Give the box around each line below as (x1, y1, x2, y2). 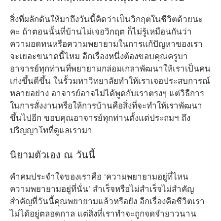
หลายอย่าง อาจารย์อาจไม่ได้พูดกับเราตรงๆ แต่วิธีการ (10, 88, 204, 98)
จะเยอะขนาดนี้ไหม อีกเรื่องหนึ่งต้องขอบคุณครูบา (10, 51, 188, 61)
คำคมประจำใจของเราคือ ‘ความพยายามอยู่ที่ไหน (10, 172, 188, 182)
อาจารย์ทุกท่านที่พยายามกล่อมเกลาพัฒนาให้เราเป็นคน (10, 64, 211, 74)
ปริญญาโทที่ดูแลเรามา (10, 125, 92, 135)
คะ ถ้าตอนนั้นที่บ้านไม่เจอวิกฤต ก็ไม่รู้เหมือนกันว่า (10, 27, 192, 37)
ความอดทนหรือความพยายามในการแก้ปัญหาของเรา (10, 39, 203, 49)
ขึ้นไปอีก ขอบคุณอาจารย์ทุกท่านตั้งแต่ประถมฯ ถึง (10, 113, 190, 123)
